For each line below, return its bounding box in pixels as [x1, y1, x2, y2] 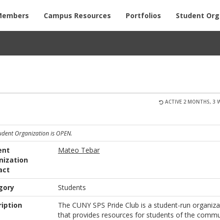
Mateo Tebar [58, 145, 100, 155]
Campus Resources [44, 11, 111, 20]
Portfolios [126, 11, 161, 20]
